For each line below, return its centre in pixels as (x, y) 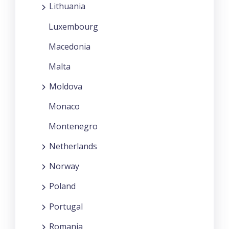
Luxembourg (73, 26)
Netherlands (73, 146)
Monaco (64, 106)
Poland (62, 186)
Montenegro (73, 126)
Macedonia (70, 46)
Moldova (66, 86)
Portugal (66, 206)
